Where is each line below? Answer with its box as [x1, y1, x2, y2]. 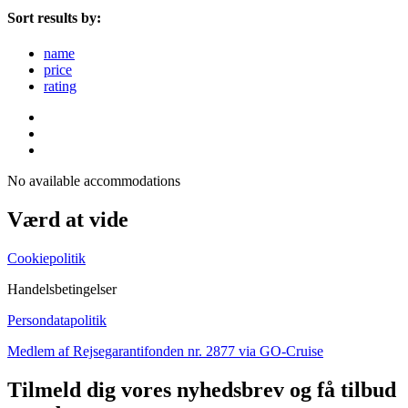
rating [44, 78, 76, 95]
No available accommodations [7, 173, 180, 189]
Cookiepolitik [7, 250, 86, 267]
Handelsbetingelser [7, 281, 117, 298]
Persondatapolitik [7, 312, 107, 329]
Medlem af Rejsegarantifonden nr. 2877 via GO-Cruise [7, 343, 323, 360]
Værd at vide [7, 208, 128, 232]
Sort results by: [7, 10, 101, 26]
